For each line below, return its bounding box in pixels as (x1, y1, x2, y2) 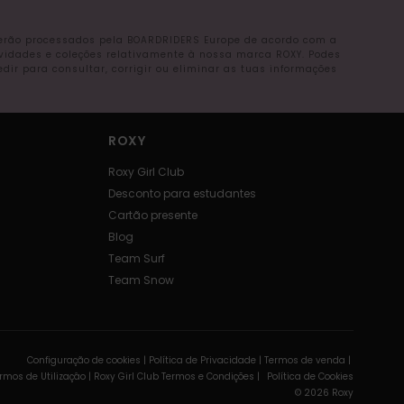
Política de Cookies (266, 370, 353, 384)
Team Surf (107, 251, 165, 267)
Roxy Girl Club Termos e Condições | (93, 370, 262, 384)
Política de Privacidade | (148, 353, 264, 368)
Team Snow (107, 272, 174, 289)
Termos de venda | (263, 353, 353, 368)
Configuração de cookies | (26, 353, 149, 368)
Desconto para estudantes (107, 186, 256, 202)
